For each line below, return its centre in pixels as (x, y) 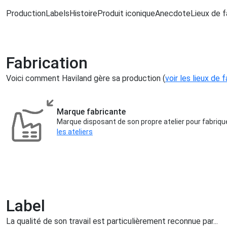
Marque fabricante (91, 112)
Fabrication (47, 63)
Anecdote (173, 13)
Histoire (83, 13)
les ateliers (75, 132)
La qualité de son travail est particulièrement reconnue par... (112, 221)
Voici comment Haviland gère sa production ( (86, 78)
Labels (58, 13)
